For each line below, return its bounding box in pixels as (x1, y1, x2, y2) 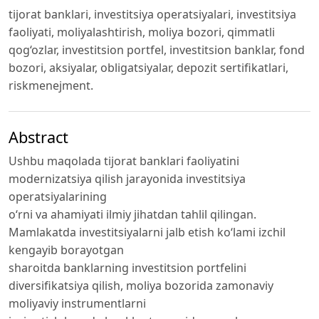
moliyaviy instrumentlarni (9, 295, 146, 311)
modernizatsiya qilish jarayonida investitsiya (9, 170, 246, 187)
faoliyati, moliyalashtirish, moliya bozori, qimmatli (9, 24, 275, 41)
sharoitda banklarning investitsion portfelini (9, 259, 246, 276)
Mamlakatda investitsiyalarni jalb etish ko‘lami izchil (9, 224, 286, 240)
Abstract (9, 126, 68, 147)
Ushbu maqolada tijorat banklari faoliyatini (9, 152, 239, 169)
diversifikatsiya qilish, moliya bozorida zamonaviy (9, 277, 273, 293)
